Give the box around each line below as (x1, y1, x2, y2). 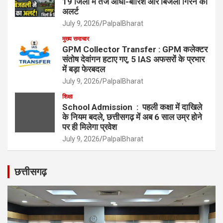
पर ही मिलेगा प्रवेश (62, 122, 117, 132)
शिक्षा (62, 93, 73, 101)
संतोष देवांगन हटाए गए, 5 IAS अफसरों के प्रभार (62, 54, 205, 65)
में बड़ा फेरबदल (62, 64, 105, 75)
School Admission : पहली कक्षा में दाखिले (62, 102, 202, 112)
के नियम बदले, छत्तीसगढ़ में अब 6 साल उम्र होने (62, 112, 202, 122)
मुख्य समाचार (62, 35, 89, 43)
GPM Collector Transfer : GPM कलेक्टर (62, 44, 208, 55)
